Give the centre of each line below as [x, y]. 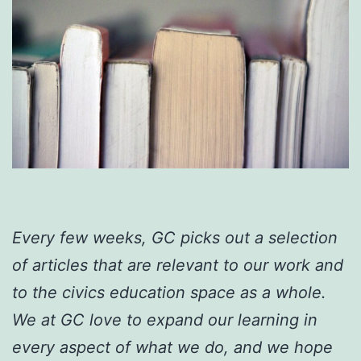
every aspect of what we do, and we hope [172, 348]
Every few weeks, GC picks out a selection [175, 238]
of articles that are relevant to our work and [178, 266]
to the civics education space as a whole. [169, 293]
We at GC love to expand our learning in [165, 320]
